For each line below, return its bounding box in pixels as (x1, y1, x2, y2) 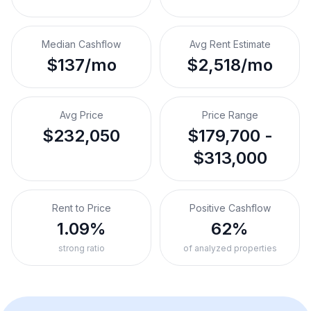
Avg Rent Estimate (189, 38, 271, 50)
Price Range (201, 109, 258, 121)
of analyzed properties (183, 243, 277, 253)
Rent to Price (51, 202, 111, 214)
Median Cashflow (42, 38, 121, 50)
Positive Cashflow (189, 202, 271, 214)
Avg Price (59, 109, 103, 121)
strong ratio (58, 243, 105, 253)
